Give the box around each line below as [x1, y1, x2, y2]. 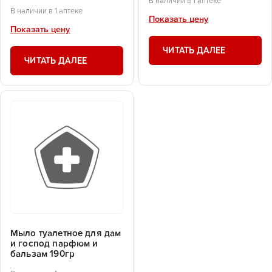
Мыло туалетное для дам [10, 228, 121, 238]
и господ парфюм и [10, 239, 98, 248]
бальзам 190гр [10, 249, 75, 259]
